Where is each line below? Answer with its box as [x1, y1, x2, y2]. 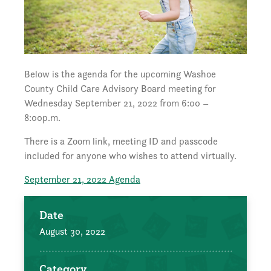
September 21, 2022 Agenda [24, 172, 140, 186]
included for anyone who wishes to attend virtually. [24, 149, 237, 162]
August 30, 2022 [39, 224, 105, 238]
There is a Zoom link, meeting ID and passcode [24, 134, 218, 148]
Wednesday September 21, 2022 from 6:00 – [24, 96, 209, 109]
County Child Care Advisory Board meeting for [24, 82, 216, 95]
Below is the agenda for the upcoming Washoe [24, 67, 216, 80]
